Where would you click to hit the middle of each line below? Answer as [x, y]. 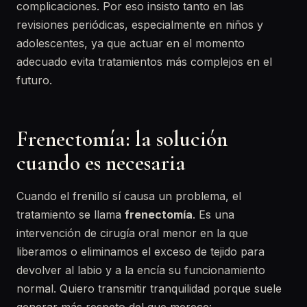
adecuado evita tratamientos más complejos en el [144, 62]
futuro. [34, 80]
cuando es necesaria [101, 163]
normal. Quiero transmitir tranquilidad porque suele [149, 288]
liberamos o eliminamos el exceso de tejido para [140, 251]
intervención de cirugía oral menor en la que [132, 233]
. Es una [213, 214]
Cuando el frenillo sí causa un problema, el [129, 196]
